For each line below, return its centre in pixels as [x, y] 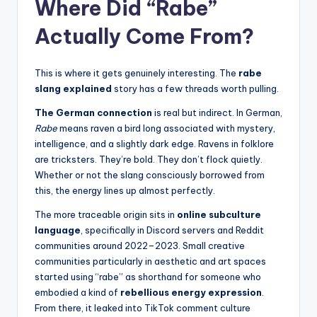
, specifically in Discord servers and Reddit [172, 230]
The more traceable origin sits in [106, 215]
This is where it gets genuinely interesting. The [137, 73]
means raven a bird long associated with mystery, [166, 128]
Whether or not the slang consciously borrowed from [150, 175]
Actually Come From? [144, 37]
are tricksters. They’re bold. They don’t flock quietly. [149, 160]
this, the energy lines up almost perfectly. [125, 191]
